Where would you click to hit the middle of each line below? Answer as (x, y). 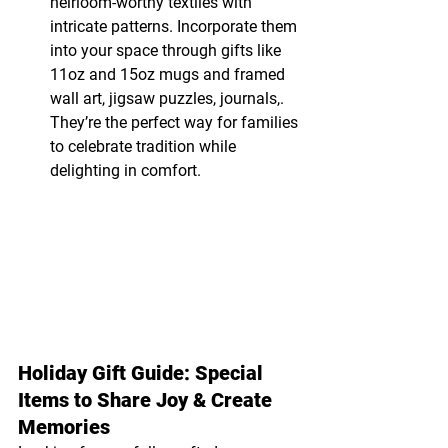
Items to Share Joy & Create (147, 400)
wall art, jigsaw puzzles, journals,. (169, 98)
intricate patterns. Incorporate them (175, 26)
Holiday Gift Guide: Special (143, 373)
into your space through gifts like (167, 50)
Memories (64, 427)
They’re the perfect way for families (176, 122)
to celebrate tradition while (145, 146)
